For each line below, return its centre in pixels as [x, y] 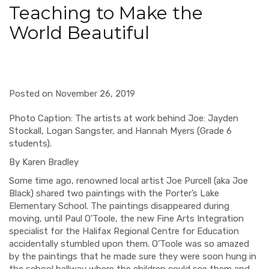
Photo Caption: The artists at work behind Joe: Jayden [124, 118]
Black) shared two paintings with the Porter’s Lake [114, 193]
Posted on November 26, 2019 [72, 93]
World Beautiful [79, 32]
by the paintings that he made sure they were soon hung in [133, 256]
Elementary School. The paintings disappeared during [119, 206]
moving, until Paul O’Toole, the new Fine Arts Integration [126, 218]
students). [33, 143]
